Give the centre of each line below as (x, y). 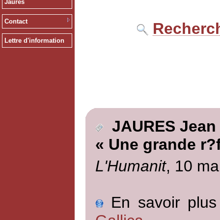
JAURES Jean (159, 126)
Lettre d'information (34, 41)
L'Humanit (130, 166)
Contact (16, 21)
